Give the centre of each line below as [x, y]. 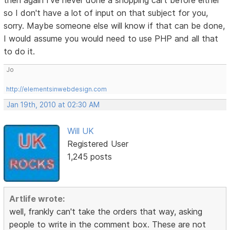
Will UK [80, 131]
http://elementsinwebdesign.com [57, 89]
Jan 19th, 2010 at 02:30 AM [53, 105]
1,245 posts [89, 157]
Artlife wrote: [37, 198]
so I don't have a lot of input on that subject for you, [106, 13]
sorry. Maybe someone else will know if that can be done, [114, 26]
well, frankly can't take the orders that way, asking [106, 211]
